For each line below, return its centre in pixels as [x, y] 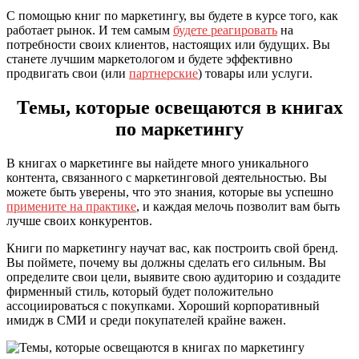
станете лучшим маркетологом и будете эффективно [149, 59]
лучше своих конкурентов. [79, 221]
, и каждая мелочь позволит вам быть [238, 207]
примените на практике [71, 207]
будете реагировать [225, 30]
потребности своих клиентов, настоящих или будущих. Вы [168, 45]
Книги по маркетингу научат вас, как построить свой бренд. [172, 248]
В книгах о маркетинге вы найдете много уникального [157, 163]
